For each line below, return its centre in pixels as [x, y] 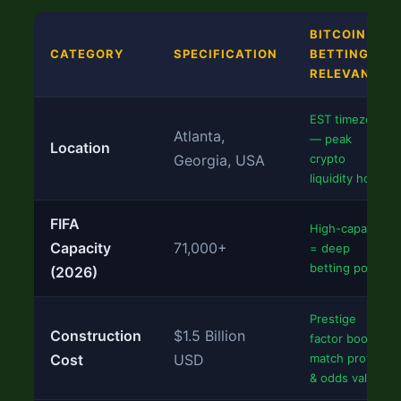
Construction [96, 336]
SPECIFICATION [226, 54]
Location [80, 148]
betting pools [347, 268]
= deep [330, 248]
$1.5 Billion [209, 336]
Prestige [333, 319]
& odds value [346, 378]
